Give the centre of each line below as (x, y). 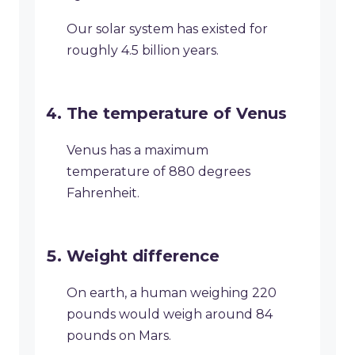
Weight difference (143, 256)
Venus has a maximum (137, 151)
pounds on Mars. (119, 336)
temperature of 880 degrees (158, 172)
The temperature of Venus (177, 114)
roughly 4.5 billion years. (143, 51)
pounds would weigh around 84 (170, 315)
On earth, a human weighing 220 (172, 293)
